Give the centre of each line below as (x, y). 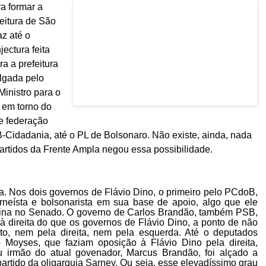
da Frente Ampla (66, 149)
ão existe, (180, 135)
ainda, (215, 135)
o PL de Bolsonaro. (110, 135)
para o (47, 92)
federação (27, 121)
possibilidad (178, 149)
